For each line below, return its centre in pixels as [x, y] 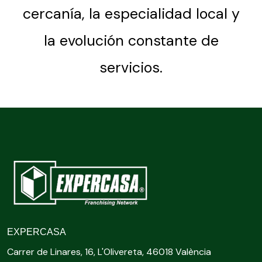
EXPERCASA [37, 232]
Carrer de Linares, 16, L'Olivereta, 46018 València [109, 251]
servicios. [131, 68]
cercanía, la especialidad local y [131, 14]
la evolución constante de [131, 41]
